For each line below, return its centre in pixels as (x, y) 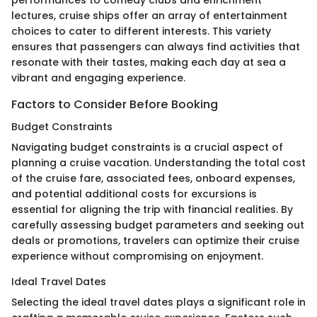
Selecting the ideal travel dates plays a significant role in (158, 302)
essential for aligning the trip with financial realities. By (152, 210)
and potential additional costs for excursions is (134, 194)
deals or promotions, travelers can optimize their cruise (155, 241)
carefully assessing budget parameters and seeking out (158, 225)
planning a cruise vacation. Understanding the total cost (158, 163)
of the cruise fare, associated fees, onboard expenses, (153, 179)
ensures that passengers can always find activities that (156, 47)
